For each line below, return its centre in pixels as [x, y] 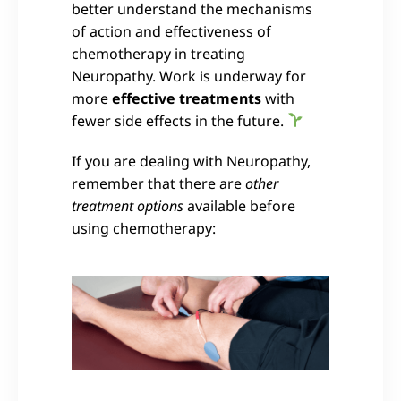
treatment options [128, 205]
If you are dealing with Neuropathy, [191, 161]
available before [239, 205]
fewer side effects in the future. [179, 120]
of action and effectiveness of [171, 31]
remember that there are [158, 183]
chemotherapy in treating [158, 53]
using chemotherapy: [144, 228]
